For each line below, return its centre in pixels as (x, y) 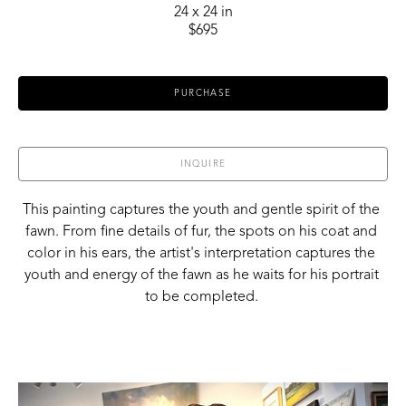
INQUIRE (203, 164)
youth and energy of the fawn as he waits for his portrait (201, 275)
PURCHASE (203, 93)
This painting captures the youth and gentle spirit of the (201, 210)
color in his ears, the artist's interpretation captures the (201, 253)
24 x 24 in (203, 12)
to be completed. (203, 297)
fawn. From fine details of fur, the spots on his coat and (201, 232)
